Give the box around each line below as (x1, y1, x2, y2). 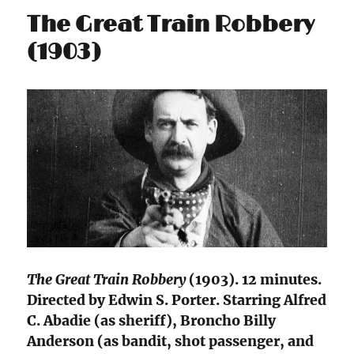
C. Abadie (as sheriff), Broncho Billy (27, 312, 277, 330)
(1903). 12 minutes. (186, 271, 322, 289)
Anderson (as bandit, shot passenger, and (27, 333, 314, 351)
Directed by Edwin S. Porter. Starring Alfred (27, 292, 327, 310)
